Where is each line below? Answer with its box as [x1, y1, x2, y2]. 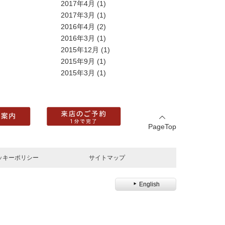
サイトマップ [89, 154, 125, 161]
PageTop [148, 123, 176, 131]
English [139, 181, 160, 188]
